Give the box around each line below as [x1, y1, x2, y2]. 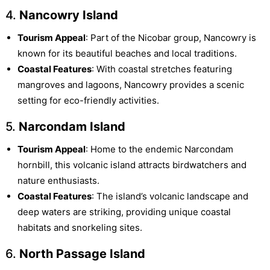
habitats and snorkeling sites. [17, 222, 142, 234]
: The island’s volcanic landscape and [91, 190, 248, 202]
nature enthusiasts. [17, 175, 99, 187]
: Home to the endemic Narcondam [85, 143, 233, 155]
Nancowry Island [19, 8, 118, 23]
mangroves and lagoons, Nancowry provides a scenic [17, 79, 244, 91]
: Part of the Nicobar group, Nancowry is [85, 32, 256, 44]
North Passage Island [19, 246, 145, 262]
